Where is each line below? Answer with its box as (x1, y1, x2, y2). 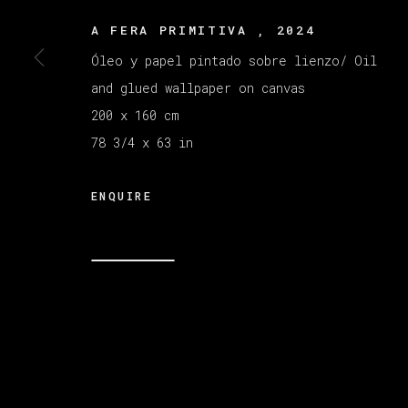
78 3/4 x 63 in (91, 133, 193, 151)
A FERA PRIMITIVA (91, 21, 258, 38)
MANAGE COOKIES (82, 44, 200, 58)
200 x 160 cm (91, 106, 179, 124)
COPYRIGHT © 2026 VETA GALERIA (82, 66, 330, 80)
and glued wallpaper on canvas (91, 78, 305, 97)
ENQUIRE (91, 188, 153, 203)
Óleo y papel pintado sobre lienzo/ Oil (91, 51, 377, 69)
